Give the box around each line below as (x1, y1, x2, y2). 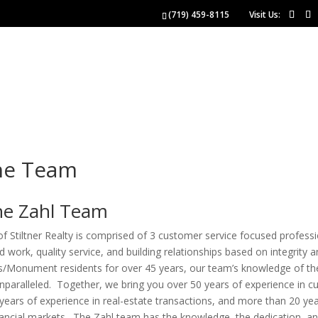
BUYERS (99, 36, 143, 48)
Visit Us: (249, 9, 281, 21)
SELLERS (225, 36, 273, 48)
